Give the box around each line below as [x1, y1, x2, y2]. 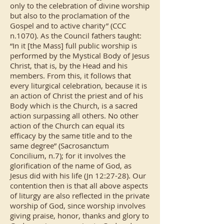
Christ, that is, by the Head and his [10, 60, 127, 70]
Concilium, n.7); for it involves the [10, 150, 125, 160]
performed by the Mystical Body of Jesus [10, 50, 149, 60]
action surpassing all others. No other [10, 110, 138, 120]
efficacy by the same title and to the [10, 130, 132, 140]
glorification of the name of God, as [10, 160, 131, 170]
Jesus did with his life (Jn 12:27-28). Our [10, 170, 146, 180]
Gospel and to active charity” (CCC [10, 20, 126, 30]
